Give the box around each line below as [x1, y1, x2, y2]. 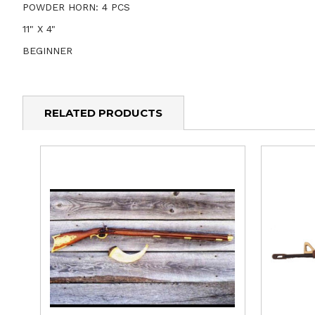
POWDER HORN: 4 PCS [22, 1, 130, 13]
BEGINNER [22, 45, 72, 57]
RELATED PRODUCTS [44, 105, 162, 120]
